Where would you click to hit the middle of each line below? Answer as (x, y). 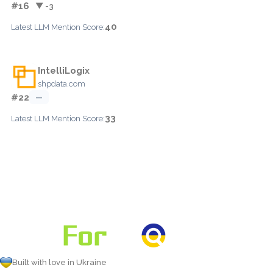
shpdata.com (62, 83)
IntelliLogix (64, 70)
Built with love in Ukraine (59, 262)
